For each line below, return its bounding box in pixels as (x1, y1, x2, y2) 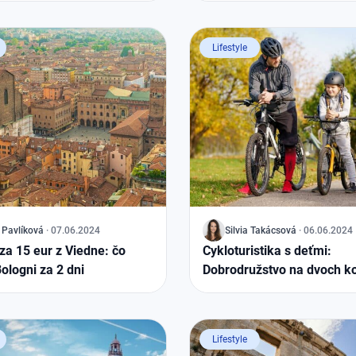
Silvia (225, 225, 248, 236)
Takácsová (250, 225, 296, 236)
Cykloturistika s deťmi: (203, 243, 331, 258)
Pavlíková (2, 225, 44, 236)
